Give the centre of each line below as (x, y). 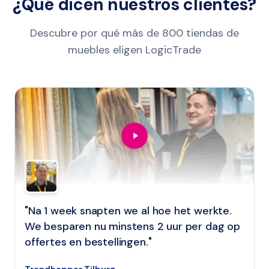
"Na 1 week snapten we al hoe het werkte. (128, 211)
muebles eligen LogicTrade (134, 50)
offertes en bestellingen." (88, 242)
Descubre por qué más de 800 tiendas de (134, 33)
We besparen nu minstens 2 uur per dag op (132, 226)
